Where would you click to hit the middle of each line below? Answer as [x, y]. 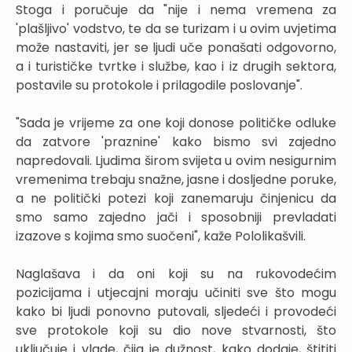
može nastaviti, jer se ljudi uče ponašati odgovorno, [176, 48]
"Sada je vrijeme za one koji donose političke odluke [176, 123]
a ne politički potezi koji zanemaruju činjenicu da [176, 198]
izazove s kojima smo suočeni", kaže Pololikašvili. [161, 236]
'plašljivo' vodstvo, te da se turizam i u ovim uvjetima [176, 29]
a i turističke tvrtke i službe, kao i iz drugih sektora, [176, 66]
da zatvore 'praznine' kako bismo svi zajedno [176, 142]
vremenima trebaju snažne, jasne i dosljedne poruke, [176, 180]
